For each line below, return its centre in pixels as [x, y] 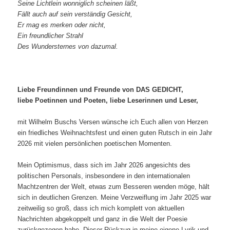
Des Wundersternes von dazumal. [68, 46]
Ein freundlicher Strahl [51, 35]
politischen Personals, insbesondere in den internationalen [104, 176]
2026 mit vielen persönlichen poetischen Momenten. [95, 143]
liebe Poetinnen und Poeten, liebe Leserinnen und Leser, [108, 100]
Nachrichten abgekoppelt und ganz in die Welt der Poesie [103, 219]
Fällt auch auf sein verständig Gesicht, [75, 14]
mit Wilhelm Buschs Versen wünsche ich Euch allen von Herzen [113, 122]
